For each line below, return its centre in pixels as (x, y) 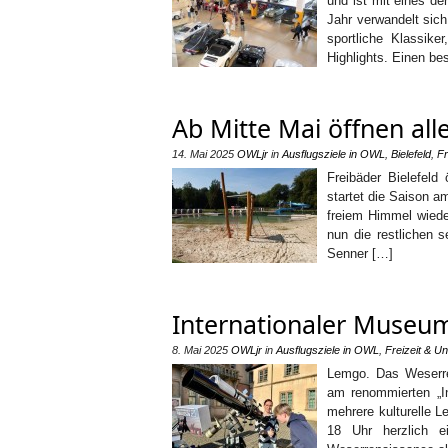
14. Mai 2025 (203, 154)
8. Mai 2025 (200, 350)
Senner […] (360, 253)
